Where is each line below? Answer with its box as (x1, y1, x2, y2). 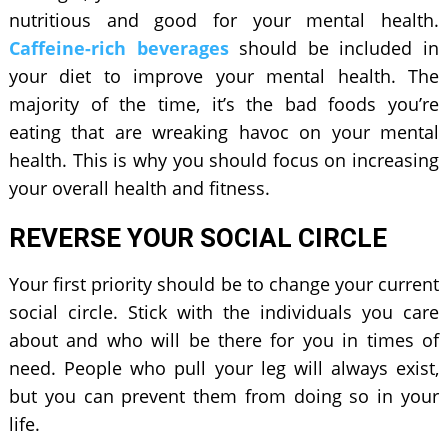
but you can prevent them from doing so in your (8, 383, 440, 408)
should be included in (228, 35, 440, 60)
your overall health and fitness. (8, 175, 270, 200)
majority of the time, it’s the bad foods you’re (8, 91, 440, 116)
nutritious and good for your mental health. (8, 7, 440, 32)
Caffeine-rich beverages (8, 35, 229, 60)
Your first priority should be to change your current (8, 271, 440, 296)
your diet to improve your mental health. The (8, 63, 440, 88)
